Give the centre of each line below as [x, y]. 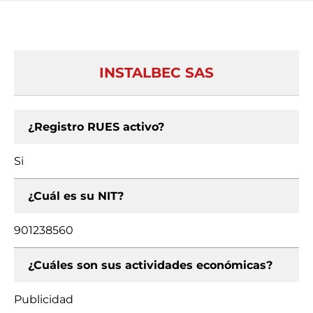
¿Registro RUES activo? [96, 127]
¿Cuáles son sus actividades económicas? [150, 265]
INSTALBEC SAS [156, 73]
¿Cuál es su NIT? [76, 196]
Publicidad [44, 299]
